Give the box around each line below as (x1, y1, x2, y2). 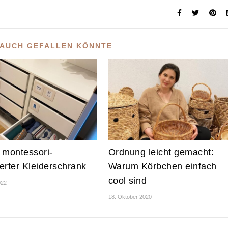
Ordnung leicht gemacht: (108, 147, 214, 158)
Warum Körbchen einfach (108, 161, 217, 172)
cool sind (108, 176, 147, 186)
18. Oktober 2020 (108, 194, 152, 201)
